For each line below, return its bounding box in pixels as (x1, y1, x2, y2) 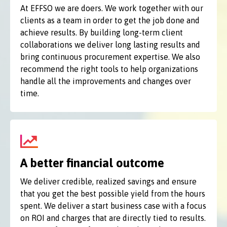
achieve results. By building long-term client (20, 28, 183, 37)
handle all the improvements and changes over (20, 77, 191, 86)
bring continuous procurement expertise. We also (20, 52, 200, 61)
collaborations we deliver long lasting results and (20, 40, 200, 49)
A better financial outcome (20, 156, 164, 170)
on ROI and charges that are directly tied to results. (20, 213, 206, 222)
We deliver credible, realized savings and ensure (20, 177, 197, 186)
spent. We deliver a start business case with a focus (20, 201, 206, 210)
